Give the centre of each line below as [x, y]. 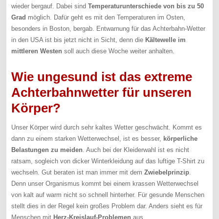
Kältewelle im [166, 40]
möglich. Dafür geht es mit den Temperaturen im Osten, [106, 18]
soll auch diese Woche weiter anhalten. [119, 51]
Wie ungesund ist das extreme [102, 77]
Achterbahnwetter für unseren [102, 93]
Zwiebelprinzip [167, 173]
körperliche [181, 139]
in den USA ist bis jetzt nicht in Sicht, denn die [78, 40]
